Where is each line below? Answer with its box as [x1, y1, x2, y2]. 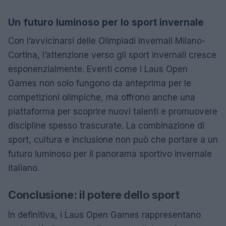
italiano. [8, 162, 39, 173]
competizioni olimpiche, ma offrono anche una [8, 92, 195, 102]
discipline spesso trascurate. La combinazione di [8, 120, 204, 131]
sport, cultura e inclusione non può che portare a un [8, 134, 218, 145]
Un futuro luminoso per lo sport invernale [8, 16, 204, 28]
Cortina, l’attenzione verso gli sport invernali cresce [8, 49, 216, 60]
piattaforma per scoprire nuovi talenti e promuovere [8, 106, 217, 117]
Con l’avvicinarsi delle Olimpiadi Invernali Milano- [8, 35, 205, 46]
